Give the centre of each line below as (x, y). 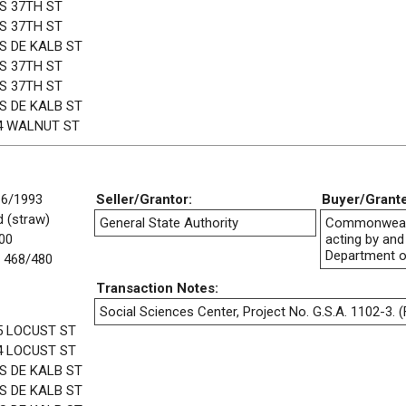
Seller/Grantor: (144, 200)
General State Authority (169, 223)
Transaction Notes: (157, 289)
